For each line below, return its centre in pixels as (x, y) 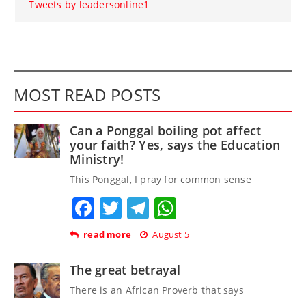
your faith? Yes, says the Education (175, 145)
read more (107, 235)
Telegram (198, 208)
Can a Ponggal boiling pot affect (166, 131)
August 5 (171, 235)
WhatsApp (230, 208)
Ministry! (97, 159)
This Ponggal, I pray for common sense (161, 180)
